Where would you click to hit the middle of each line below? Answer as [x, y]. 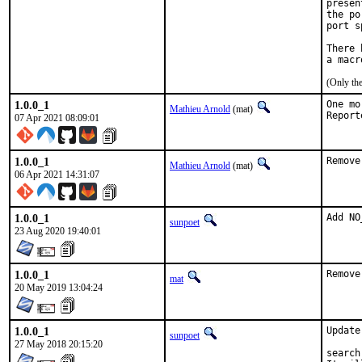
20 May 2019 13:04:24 [59, 288]
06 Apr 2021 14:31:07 [57, 175]
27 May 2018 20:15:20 [59, 344]
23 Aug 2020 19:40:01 [58, 231]
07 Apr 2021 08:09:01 [57, 118]
